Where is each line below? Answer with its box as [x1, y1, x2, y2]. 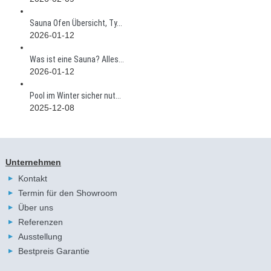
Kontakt [18, 173, 47, 183]
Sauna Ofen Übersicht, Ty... [29, 18, 122, 28]
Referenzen [18, 217, 63, 227]
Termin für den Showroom [18, 188, 117, 198]
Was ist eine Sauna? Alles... [29, 54, 124, 64]
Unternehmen [5, 157, 61, 167]
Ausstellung [18, 231, 62, 241]
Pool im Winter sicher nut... [29, 90, 121, 100]
